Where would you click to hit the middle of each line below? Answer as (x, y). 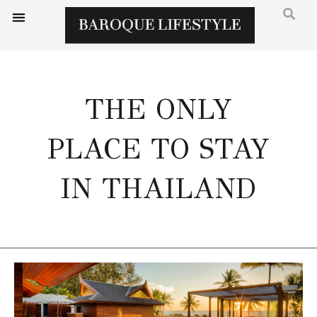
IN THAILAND (158, 189)
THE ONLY (158, 110)
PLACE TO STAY (158, 149)
